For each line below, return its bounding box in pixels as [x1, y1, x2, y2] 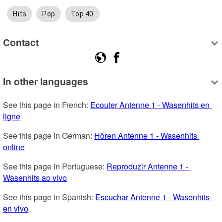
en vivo [3, 203, 29, 215]
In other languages [3, 74, 89, 89]
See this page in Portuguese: [3, 161, 107, 172]
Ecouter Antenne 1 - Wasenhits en [90, 99, 210, 111]
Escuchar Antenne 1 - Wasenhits [95, 191, 210, 203]
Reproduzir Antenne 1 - [107, 161, 189, 172]
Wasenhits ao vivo [3, 172, 67, 184]
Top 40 [71, 10, 94, 18]
